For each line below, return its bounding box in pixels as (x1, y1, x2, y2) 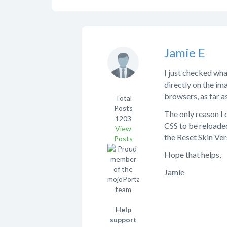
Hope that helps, (164, 149, 221, 160)
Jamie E (164, 45, 205, 60)
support (109, 215, 137, 224)
